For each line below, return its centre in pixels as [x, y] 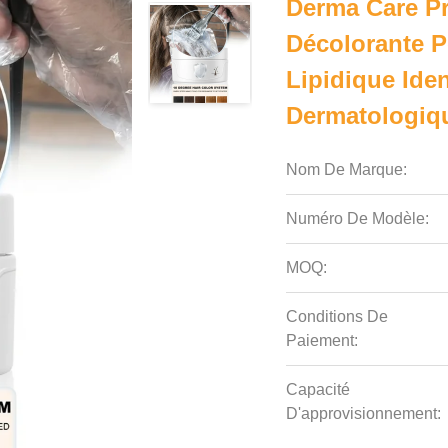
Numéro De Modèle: [358, 218]
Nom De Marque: [347, 169]
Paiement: [322, 340]
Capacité [318, 389]
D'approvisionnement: [364, 413]
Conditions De [337, 316]
